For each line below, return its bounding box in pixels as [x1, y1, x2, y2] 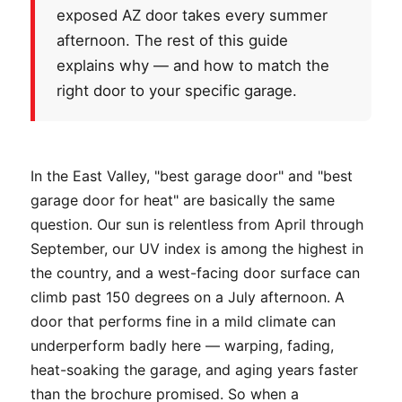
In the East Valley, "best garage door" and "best [31, 166, 353, 185]
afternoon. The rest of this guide [57, 31, 288, 49]
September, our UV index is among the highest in [31, 239, 363, 258]
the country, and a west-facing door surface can [31, 263, 360, 282]
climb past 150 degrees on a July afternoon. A [31, 287, 345, 306]
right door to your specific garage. [57, 81, 297, 100]
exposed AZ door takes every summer [57, 5, 328, 24]
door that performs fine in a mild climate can [31, 311, 336, 330]
